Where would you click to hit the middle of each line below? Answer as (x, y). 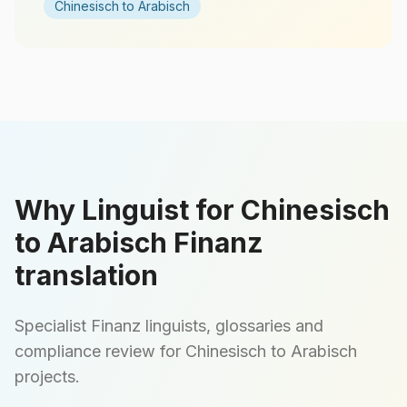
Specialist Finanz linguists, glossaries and (169, 326)
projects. (47, 377)
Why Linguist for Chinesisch (202, 210)
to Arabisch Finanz (139, 243)
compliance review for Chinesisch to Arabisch (186, 351)
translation (86, 275)
